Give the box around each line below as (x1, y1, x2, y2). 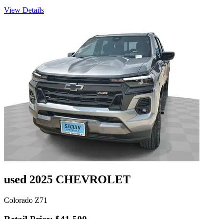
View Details (4, 6, 44, 15)
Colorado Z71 (4, 196, 47, 205)
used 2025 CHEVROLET (4, 173, 131, 186)
